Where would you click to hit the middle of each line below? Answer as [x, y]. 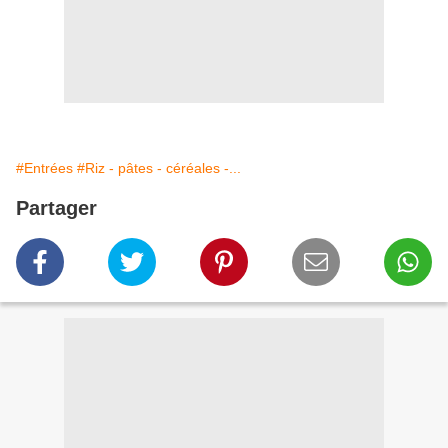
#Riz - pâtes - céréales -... [159, 168]
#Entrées [44, 168]
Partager [56, 208]
